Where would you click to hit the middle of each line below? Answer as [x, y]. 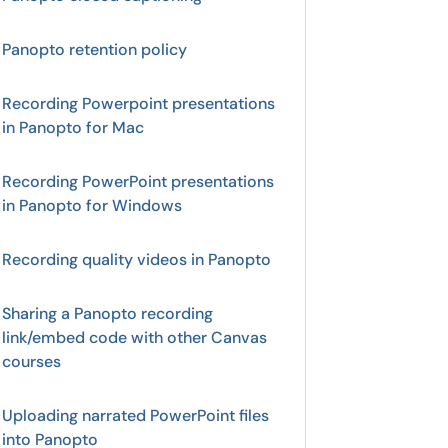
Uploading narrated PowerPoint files [135, 415]
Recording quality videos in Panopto [136, 259]
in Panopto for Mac [73, 127]
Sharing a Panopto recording [107, 313]
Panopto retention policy [94, 49]
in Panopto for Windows [92, 205]
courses [31, 361]
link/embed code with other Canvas [134, 337]
